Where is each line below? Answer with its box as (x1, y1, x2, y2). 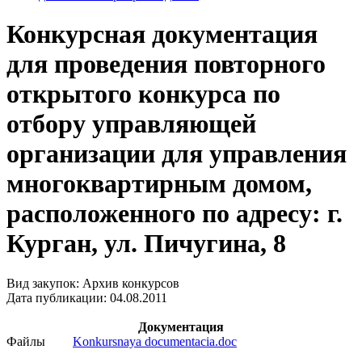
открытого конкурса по (6, 79, 280, 109)
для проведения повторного (6, 49, 326, 79)
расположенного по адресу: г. (6, 199, 343, 229)
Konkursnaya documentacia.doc (73, 334, 237, 348)
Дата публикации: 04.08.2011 (6, 290, 167, 305)
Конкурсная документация (6, 19, 318, 49)
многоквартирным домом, (6, 169, 312, 199)
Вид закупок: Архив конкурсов (6, 276, 179, 290)
